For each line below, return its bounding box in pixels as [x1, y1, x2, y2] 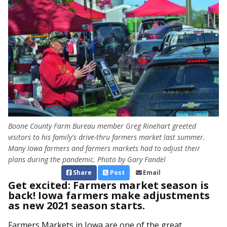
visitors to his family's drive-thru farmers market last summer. [8, 132, 205, 142]
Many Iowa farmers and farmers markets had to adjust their [8, 143, 200, 154]
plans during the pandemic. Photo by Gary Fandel [8, 155, 166, 165]
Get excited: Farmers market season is [8, 178, 209, 193]
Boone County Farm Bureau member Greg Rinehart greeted [8, 121, 196, 131]
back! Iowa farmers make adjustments [8, 188, 210, 203]
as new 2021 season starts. [8, 199, 145, 213]
